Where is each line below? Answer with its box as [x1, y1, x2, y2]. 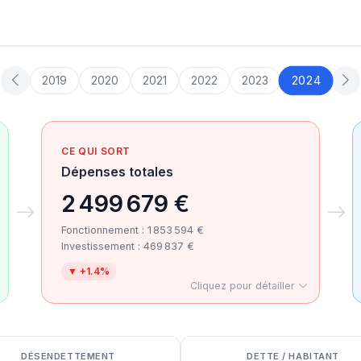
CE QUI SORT [61, 145, 131, 157]
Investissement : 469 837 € [61, 240, 195, 252]
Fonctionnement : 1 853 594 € [61, 224, 205, 236]
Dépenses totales [61, 164, 174, 180]
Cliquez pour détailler [189, 280, 298, 292]
